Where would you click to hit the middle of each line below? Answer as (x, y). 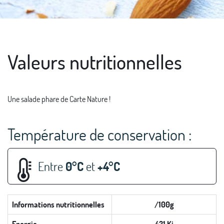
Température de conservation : (100, 134)
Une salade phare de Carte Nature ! (59, 98)
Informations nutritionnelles (58, 204)
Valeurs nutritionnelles (95, 61)
